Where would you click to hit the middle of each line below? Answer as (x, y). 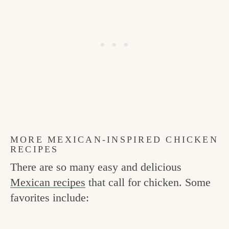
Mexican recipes (48, 182)
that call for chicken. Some (148, 182)
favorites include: (50, 198)
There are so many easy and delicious (96, 167)
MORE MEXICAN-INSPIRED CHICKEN (114, 140)
